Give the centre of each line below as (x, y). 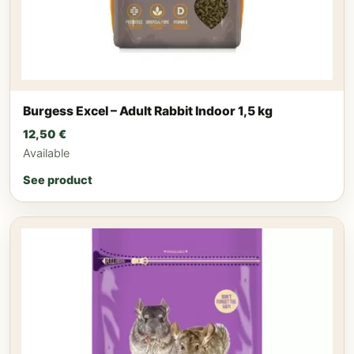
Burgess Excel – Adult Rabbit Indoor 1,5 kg (148, 111)
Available (46, 153)
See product (58, 179)
